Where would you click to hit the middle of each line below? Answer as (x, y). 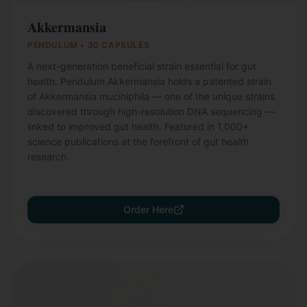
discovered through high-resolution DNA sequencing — (151, 111)
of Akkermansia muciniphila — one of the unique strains (151, 96)
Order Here (148, 209)
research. (48, 157)
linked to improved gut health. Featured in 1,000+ (138, 126)
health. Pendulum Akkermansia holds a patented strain (149, 81)
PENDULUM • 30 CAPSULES (89, 45)
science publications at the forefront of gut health (138, 142)
